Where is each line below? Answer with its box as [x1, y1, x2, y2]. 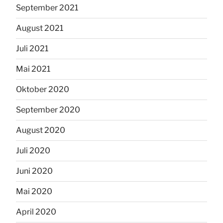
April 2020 [16, 207, 56, 217]
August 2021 [16, 23, 63, 33]
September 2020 [16, 105, 80, 114]
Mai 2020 [16, 186, 52, 196]
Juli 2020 [16, 145, 50, 155]
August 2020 [16, 125, 65, 135]
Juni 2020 [16, 166, 53, 176]
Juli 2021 [16, 43, 48, 53]
